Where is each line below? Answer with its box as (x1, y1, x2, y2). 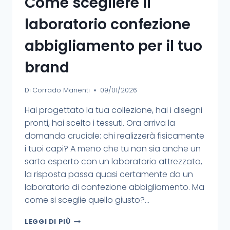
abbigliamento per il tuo (25, 36, 202, 56)
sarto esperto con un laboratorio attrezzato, (25, 155, 202, 167)
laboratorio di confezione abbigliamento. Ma (25, 181, 204, 193)
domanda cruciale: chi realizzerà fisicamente (25, 129, 204, 142)
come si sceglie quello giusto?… (25, 194, 149, 206)
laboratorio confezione (25, 14, 190, 35)
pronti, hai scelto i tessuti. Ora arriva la (25, 117, 175, 129)
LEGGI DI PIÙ (25, 217, 71, 226)
